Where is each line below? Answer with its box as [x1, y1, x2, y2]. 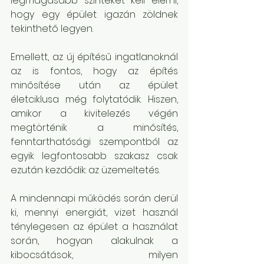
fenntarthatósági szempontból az [11, 135, 178, 148]
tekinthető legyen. [11, 22, 93, 35]
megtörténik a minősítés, [11, 121, 178, 134]
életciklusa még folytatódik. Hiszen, [11, 93, 178, 106]
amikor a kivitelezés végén [11, 107, 178, 120]
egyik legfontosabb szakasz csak [11, 149, 178, 163]
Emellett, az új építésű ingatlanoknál [11, 50, 178, 64]
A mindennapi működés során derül [11, 192, 178, 205]
